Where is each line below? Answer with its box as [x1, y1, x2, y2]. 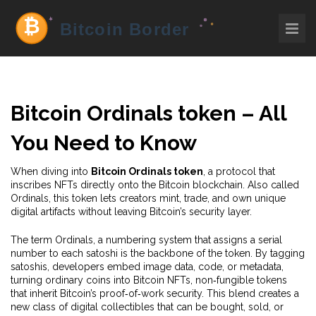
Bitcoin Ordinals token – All [11, 101, 286, 126]
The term [11, 234, 55, 245]
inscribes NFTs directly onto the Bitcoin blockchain [11, 179, 243, 190]
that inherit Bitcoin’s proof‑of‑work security [11, 288, 202, 299]
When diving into [11, 166, 91, 177]
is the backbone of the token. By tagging [118, 248, 305, 259]
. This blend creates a [202, 288, 299, 299]
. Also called [243, 179, 299, 190]
